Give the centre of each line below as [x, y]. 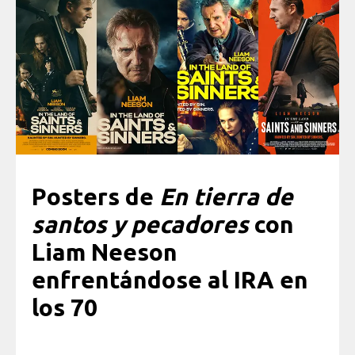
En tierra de [226, 196]
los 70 [65, 307]
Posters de [95, 196]
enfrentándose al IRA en [170, 279]
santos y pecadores [140, 224]
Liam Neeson [105, 252]
